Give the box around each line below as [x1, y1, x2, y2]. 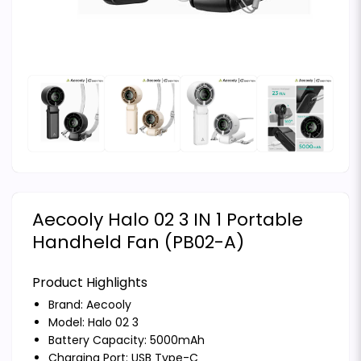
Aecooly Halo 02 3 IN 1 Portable [32, 207, 303, 233]
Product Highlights [32, 273, 147, 293]
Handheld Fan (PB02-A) [32, 230, 244, 255]
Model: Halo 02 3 [48, 314, 139, 331]
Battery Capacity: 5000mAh [48, 332, 205, 349]
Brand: [48, 297, 86, 313]
